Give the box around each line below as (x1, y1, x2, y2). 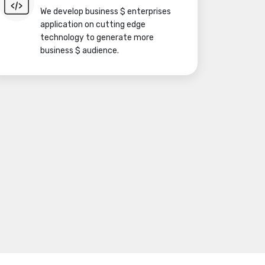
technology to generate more (40, 33, 154, 43)
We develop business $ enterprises (40, 7, 171, 17)
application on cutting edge (40, 20, 146, 30)
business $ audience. (40, 46, 119, 56)
